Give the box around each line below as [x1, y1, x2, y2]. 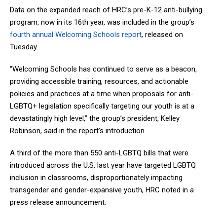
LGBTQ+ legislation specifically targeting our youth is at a [10, 101, 194, 110]
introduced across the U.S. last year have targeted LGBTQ [10, 160, 196, 170]
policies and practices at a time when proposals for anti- [10, 89, 193, 98]
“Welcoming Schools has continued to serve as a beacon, [10, 64, 197, 74]
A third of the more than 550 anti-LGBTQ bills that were [10, 148, 188, 157]
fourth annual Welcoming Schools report [10, 30, 142, 39]
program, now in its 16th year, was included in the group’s [10, 17, 194, 27]
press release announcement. [10, 197, 106, 207]
